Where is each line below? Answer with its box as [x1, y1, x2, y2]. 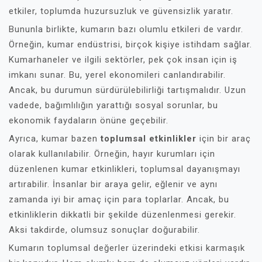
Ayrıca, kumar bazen [9, 133, 101, 144]
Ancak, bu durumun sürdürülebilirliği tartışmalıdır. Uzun [9, 85, 246, 95]
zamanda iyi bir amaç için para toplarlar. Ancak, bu [9, 194, 229, 205]
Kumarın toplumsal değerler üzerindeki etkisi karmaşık [9, 243, 245, 253]
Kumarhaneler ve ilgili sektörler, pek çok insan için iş [9, 54, 237, 65]
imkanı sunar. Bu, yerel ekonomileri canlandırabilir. [9, 70, 226, 80]
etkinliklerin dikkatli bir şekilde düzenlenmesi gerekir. [9, 209, 236, 220]
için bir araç [196, 133, 251, 144]
